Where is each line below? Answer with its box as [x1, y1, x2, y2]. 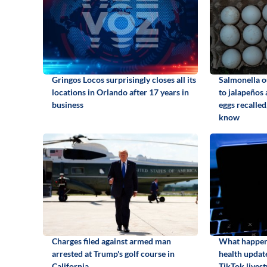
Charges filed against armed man [52, 235, 171, 246]
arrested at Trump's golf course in [52, 248, 175, 259]
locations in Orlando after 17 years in [52, 86, 189, 97]
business [52, 99, 83, 110]
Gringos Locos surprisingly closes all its [52, 74, 196, 85]
